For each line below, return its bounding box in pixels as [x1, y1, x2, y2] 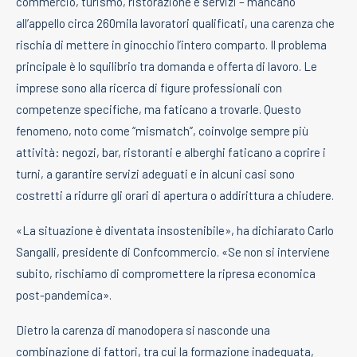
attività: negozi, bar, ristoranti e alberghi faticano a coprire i [16, 144, 326, 159]
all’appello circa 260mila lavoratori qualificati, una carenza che [16, 15, 335, 30]
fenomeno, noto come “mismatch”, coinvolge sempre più [16, 123, 308, 138]
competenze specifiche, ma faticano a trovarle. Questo [16, 101, 301, 116]
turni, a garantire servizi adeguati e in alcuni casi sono [16, 166, 295, 181]
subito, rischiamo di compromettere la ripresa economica [16, 265, 316, 280]
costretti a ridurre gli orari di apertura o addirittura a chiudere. [16, 187, 334, 202]
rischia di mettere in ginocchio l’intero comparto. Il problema [16, 37, 327, 52]
